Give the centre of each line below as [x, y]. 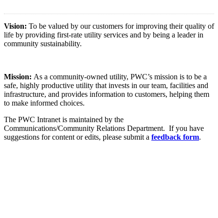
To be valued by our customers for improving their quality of [121, 26]
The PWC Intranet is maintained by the [64, 119]
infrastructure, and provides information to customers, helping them [107, 94]
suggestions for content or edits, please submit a [78, 137]
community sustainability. [43, 43]
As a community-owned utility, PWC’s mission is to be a [120, 76]
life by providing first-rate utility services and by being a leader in [104, 35]
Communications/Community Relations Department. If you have [104, 128]
